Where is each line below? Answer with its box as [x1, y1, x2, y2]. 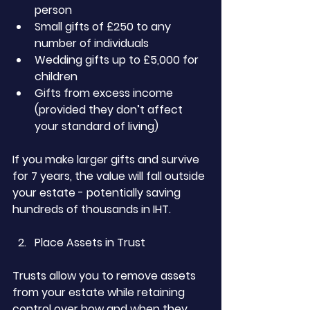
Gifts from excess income [35, 85, 176, 101]
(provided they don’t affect [35, 102, 185, 118]
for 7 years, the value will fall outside [12, 168, 208, 184]
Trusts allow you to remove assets [12, 268, 199, 284]
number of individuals [35, 35, 149, 51]
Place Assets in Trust [35, 235, 145, 250]
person [35, 2, 72, 18]
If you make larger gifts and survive [12, 152, 202, 167]
